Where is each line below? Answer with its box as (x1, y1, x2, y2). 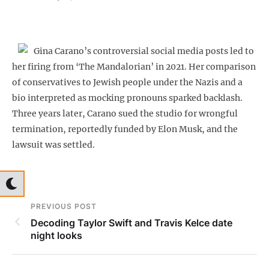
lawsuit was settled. (12, 139, 95, 151)
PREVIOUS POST (31, 202, 97, 211)
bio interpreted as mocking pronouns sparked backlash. (12, 92, 243, 104)
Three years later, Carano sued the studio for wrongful (12, 108, 238, 119)
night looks (31, 229, 82, 242)
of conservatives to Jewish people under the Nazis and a (12, 77, 243, 88)
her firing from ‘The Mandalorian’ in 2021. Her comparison (12, 61, 256, 73)
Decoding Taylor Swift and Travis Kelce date (31, 217, 232, 229)
